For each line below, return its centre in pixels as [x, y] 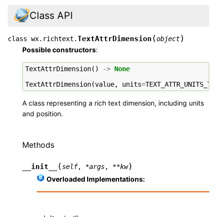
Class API [51, 16]
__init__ [40, 167]
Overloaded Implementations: [96, 179]
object [168, 39]
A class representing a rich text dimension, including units [113, 103]
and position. [43, 113]
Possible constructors [59, 49]
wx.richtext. [54, 39]
